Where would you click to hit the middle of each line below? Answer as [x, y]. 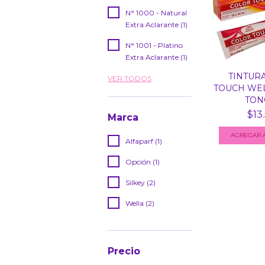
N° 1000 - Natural [156, 13]
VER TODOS [130, 78]
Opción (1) [143, 162]
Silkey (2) [140, 182]
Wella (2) [140, 203]
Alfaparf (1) [144, 141]
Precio [124, 251]
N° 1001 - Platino [154, 45]
